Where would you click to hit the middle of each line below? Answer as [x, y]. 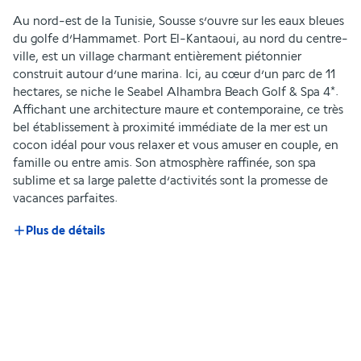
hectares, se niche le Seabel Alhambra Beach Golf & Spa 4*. [176, 92]
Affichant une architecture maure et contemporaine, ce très [178, 110]
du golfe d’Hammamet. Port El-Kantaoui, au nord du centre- [180, 39]
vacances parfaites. [65, 198]
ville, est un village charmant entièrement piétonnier [157, 56]
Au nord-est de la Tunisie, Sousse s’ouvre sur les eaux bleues [178, 21]
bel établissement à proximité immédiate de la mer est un [170, 127]
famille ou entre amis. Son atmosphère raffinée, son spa [164, 163]
